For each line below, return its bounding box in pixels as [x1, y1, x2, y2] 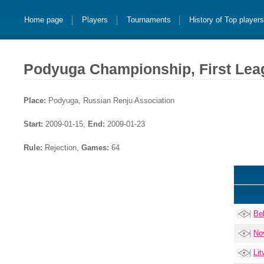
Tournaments [126, 15, 171, 25]
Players [81, 15, 108, 25]
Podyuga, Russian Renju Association [46, 95, 174, 105]
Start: [24, 119, 43, 128]
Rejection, [42, 143, 81, 152]
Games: [81, 143, 109, 152]
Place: [24, 95, 46, 105]
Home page [24, 15, 64, 25]
